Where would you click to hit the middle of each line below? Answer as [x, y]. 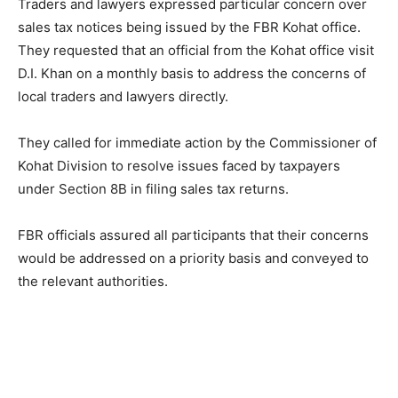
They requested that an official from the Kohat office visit [196, 51]
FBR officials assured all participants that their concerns [193, 235]
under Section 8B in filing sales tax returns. [153, 189]
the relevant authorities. [93, 282]
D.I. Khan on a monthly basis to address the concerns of [192, 74]
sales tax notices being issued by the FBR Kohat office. [189, 28]
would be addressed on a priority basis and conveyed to [193, 259]
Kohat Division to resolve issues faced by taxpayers [179, 166]
